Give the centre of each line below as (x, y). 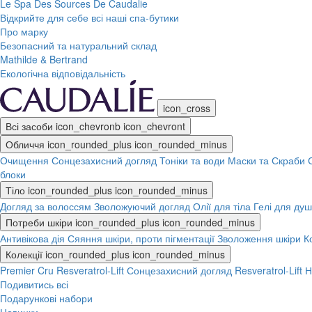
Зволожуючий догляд (142, 206)
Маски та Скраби (266, 160)
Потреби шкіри (39, 222)
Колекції (24, 254)
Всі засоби (29, 126)
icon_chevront (154, 126)
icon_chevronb (88, 126)
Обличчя (25, 144)
